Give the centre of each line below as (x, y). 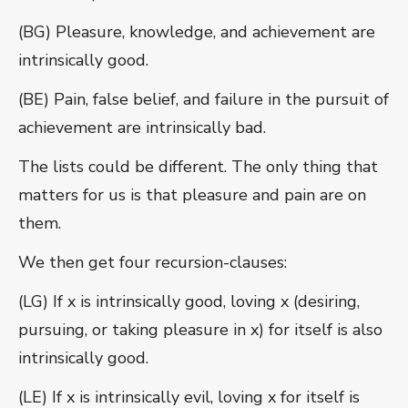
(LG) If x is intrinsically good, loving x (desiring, (189, 302)
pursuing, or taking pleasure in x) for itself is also (200, 330)
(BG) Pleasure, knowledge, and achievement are (197, 32)
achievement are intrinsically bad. (142, 128)
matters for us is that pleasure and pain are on (192, 195)
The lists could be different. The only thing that (198, 167)
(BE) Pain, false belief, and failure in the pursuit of (204, 100)
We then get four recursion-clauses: (153, 263)
